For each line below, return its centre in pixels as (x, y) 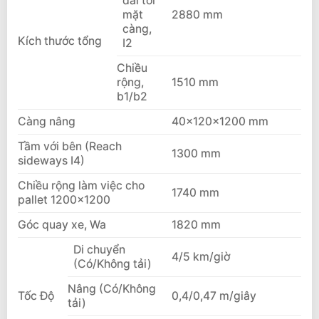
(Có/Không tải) (112, 264)
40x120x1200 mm (220, 122)
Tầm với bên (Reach (70, 147)
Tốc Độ (36, 296)
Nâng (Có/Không (112, 289)
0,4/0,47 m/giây (214, 296)
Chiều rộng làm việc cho (81, 186)
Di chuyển (99, 250)
